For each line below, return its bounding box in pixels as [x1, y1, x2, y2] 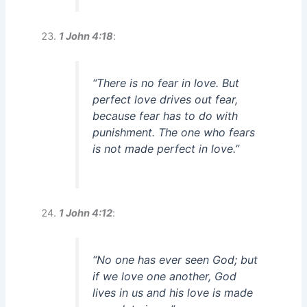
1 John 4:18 [59, 30, 114, 43]
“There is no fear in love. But [93, 76, 240, 90]
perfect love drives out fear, [93, 93, 238, 107]
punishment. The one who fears [93, 125, 256, 140]
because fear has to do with [93, 109, 238, 123]
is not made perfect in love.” [93, 142, 240, 156]
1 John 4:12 [59, 207, 113, 220]
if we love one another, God [93, 269, 237, 284]
